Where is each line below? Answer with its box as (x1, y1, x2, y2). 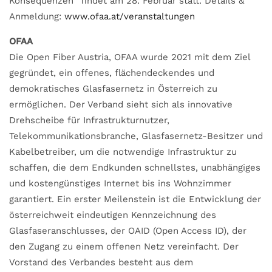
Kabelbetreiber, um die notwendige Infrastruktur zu (9, 146, 237, 157)
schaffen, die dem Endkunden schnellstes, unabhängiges (9, 161, 260, 173)
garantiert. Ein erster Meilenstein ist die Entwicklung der (9, 193, 261, 205)
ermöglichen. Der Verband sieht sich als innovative (9, 98, 233, 110)
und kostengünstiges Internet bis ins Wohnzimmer (9, 177, 231, 189)
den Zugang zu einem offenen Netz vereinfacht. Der (9, 240, 239, 252)
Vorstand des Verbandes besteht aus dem (9, 256, 193, 268)
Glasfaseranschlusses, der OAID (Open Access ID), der (9, 225, 246, 236)
